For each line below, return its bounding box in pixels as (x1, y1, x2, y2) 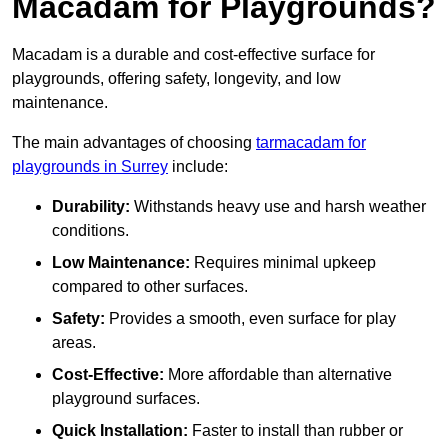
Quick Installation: (52, 422, 188, 440)
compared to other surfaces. (52, 278, 248, 296)
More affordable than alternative (164, 366, 392, 384)
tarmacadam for (256, 134, 366, 152)
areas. (52, 334, 96, 352)
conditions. (52, 222, 129, 240)
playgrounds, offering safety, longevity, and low (12, 70, 341, 88)
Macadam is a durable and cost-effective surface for (12, 46, 375, 64)
